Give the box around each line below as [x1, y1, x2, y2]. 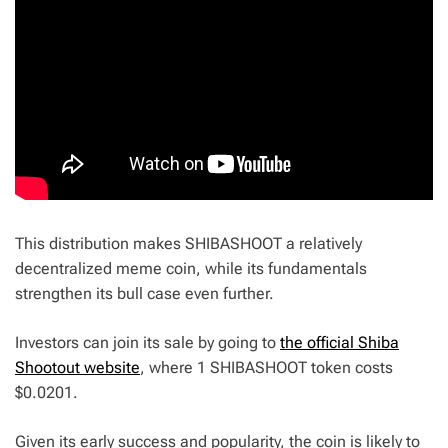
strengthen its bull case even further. [15, 284, 274, 304]
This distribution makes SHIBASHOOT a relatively [15, 234, 362, 254]
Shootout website [15, 358, 140, 378]
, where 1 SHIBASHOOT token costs [140, 358, 393, 378]
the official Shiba [280, 333, 399, 353]
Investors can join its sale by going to [15, 333, 280, 353]
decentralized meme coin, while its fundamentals [15, 259, 367, 279]
